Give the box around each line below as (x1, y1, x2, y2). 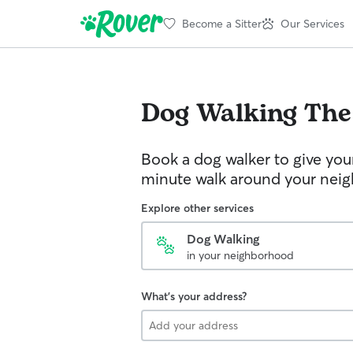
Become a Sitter (182, 16, 262, 31)
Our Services (281, 16, 344, 31)
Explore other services (141, 201, 254, 215)
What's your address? (141, 289, 247, 303)
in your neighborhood (187, 248, 294, 262)
